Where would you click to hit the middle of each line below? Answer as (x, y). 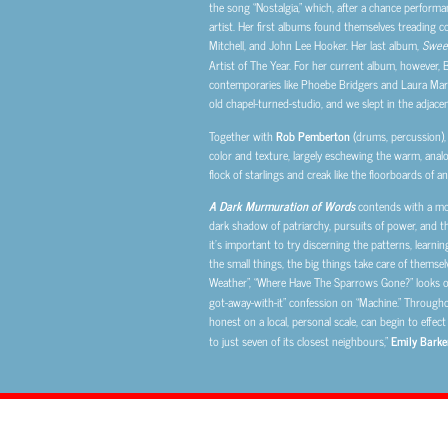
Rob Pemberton (312, 135)
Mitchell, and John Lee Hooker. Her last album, (315, 45)
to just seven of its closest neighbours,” (299, 340)
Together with (242, 135)
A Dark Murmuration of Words (281, 205)
